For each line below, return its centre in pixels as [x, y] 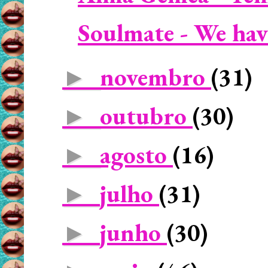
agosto [136, 155]
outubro [146, 116]
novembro [156, 77]
